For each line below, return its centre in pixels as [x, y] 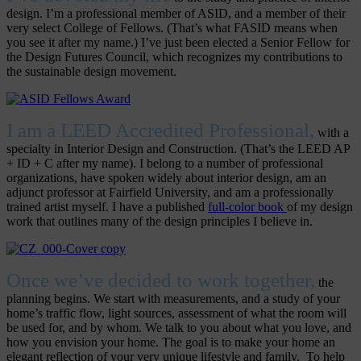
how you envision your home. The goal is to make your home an [171, 342]
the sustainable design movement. [91, 72]
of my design [320, 207]
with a [332, 133]
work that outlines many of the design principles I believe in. [160, 222]
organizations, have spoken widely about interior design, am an [166, 178]
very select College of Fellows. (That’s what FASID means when [172, 28]
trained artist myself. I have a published [107, 207]
